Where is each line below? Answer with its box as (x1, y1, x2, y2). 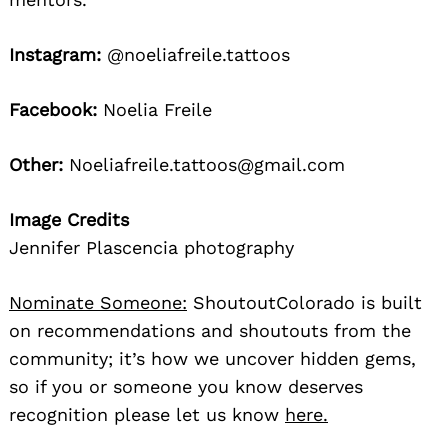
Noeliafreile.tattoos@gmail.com (63, 153, 345, 175)
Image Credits (9, 208, 129, 230)
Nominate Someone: (9, 291, 187, 313)
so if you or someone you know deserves (9, 375, 363, 397)
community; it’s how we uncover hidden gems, (9, 347, 416, 369)
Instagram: (9, 43, 101, 65)
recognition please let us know (9, 403, 285, 425)
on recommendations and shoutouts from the (9, 319, 411, 341)
